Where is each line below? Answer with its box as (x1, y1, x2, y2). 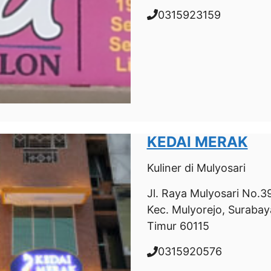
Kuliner (146, 162, 181, 174)
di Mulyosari (181, 162, 246, 174)
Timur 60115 (146, 220, 209, 232)
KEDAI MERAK (146, 133, 248, 151)
